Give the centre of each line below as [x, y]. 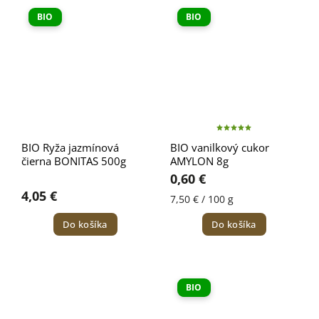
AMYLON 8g [199, 161]
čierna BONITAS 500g [74, 161]
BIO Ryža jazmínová [70, 148]
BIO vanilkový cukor [220, 148]
